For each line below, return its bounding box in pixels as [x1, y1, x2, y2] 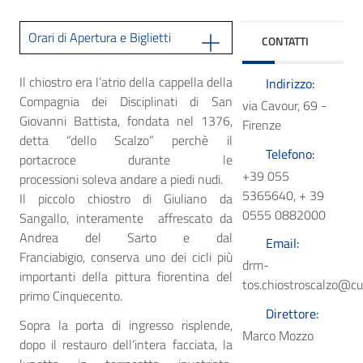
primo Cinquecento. [19, 286, 122, 306]
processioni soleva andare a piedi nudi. [19, 169, 223, 190]
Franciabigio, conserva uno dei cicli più [19, 247, 233, 267]
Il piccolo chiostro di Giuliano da [19, 189, 233, 209]
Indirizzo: [265, 74, 314, 94]
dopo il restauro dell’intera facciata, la [19, 335, 233, 355]
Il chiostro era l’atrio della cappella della [19, 72, 233, 92]
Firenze [241, 114, 281, 135]
